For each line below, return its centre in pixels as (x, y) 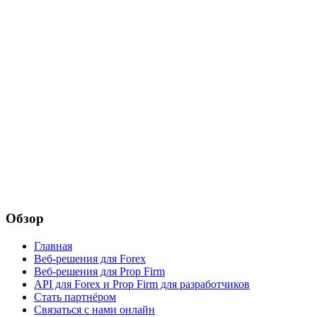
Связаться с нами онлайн (94, 309)
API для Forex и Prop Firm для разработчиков (142, 284)
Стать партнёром (75, 296)
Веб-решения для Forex (90, 258)
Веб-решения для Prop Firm (99, 271)
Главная (53, 246)
